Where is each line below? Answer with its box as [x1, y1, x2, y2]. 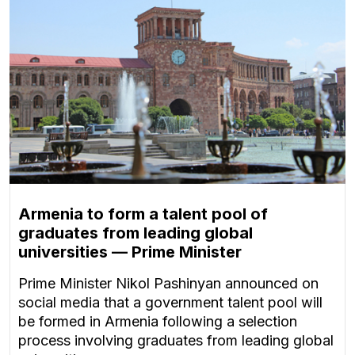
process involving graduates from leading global [18, 332, 334, 349]
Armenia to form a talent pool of [18, 204, 268, 224]
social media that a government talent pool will [18, 294, 323, 311]
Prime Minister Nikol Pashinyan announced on [18, 275, 319, 292]
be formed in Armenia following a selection [18, 313, 297, 330]
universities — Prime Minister [18, 242, 242, 262]
